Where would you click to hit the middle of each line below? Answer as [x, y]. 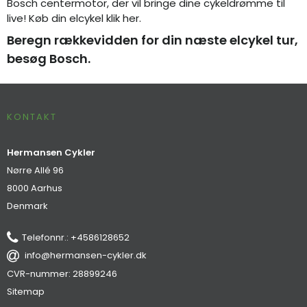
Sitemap [26, 291]
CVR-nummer [38, 273]
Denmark [27, 206]
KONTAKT [32, 116]
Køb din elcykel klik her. [85, 18]
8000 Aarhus [35, 188]
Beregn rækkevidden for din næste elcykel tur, [152, 40]
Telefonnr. [44, 237]
